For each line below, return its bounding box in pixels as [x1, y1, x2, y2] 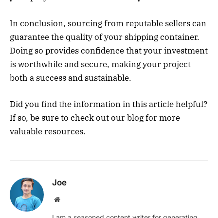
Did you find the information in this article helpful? [10, 98, 207, 109]
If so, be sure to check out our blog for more [10, 112, 180, 123]
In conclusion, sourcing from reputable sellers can [10, 18, 206, 29]
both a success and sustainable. [10, 72, 131, 83]
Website [59, 195, 81, 202]
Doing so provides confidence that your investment [10, 45, 208, 56]
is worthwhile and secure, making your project [10, 58, 191, 70]
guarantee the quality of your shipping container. [10, 31, 200, 42]
